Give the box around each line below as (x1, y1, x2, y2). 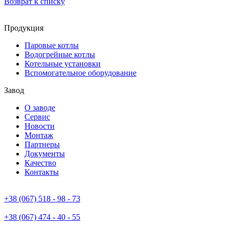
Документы (25, 149, 65, 158)
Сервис (25, 112, 50, 121)
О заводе (25, 103, 55, 112)
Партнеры (25, 140, 60, 149)
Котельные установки (25, 59, 101, 68)
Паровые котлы (25, 40, 79, 50)
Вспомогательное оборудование (25, 68, 136, 77)
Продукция (4, 23, 43, 32)
